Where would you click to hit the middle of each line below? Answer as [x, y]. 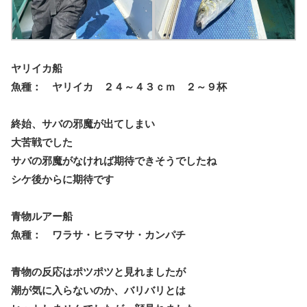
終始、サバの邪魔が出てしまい [83, 123]
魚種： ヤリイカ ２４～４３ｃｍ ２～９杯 [119, 86]
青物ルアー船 [42, 216]
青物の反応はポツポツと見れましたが [98, 271]
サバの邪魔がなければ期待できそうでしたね [114, 160]
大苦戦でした [42, 142]
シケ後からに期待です [62, 179]
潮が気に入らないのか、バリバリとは [98, 290]
